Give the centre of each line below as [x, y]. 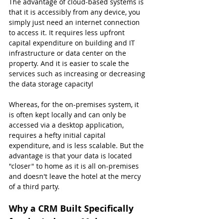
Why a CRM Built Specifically [72, 209]
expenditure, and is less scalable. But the [77, 146]
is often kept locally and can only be [68, 115]
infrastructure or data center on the [68, 53]
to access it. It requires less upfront [68, 33]
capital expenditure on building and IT [73, 43]
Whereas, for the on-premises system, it [75, 105]
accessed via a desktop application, [67, 125]
